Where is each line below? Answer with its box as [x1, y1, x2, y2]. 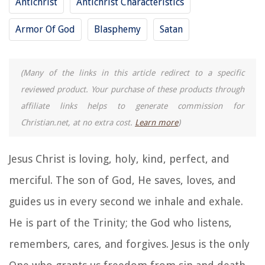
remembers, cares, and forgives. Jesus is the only [9, 238, 250, 251]
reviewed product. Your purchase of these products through [21, 85, 244, 95]
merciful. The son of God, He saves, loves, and [9, 174, 236, 187]
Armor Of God [15, 24, 75, 35]
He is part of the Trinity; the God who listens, [9, 216, 232, 230]
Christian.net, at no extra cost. [21, 118, 135, 128]
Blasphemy [94, 24, 141, 35]
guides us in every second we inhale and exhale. [9, 195, 243, 208]
